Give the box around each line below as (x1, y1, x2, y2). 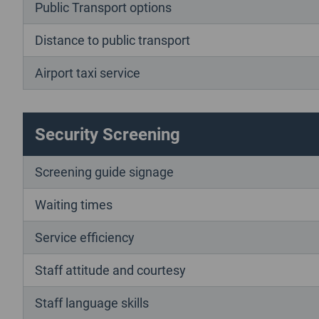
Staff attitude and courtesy (35, 261, 186, 278)
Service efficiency (35, 228, 135, 246)
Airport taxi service (35, 63, 140, 81)
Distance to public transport (35, 31, 190, 48)
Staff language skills (35, 293, 149, 311)
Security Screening (35, 122, 180, 145)
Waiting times (35, 195, 113, 213)
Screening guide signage (35, 162, 174, 180)
